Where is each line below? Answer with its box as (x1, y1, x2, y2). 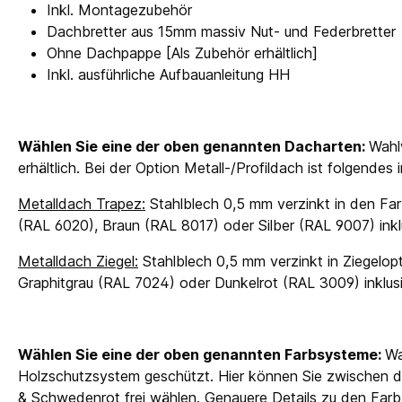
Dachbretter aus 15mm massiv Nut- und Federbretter (47, 22, 396, 41)
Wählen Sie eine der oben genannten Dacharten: (18, 137, 369, 156)
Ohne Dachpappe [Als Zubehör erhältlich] (47, 44, 318, 63)
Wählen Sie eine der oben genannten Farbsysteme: (18, 345, 385, 364)
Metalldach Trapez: (18, 195, 145, 214)
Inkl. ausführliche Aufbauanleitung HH (47, 66, 290, 84)
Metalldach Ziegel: (18, 252, 138, 271)
